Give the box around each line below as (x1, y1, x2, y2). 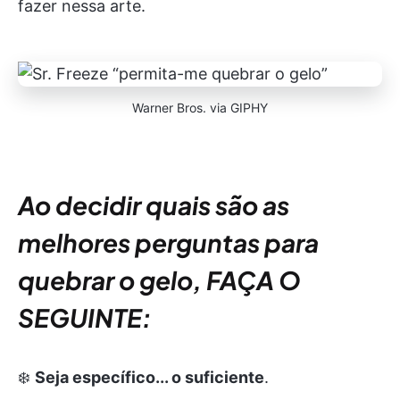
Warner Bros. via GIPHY (132, 100, 268, 115)
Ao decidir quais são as (18, 189, 289, 221)
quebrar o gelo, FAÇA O (18, 264, 301, 296)
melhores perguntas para (18, 227, 319, 258)
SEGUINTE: (18, 302, 152, 333)
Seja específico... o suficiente (35, 368, 264, 387)
